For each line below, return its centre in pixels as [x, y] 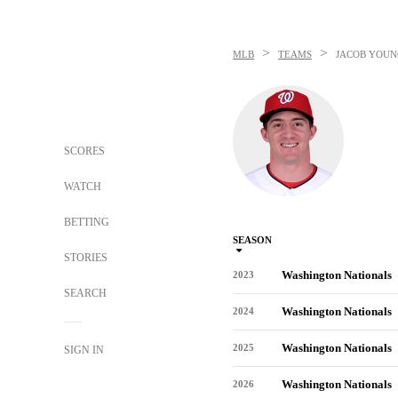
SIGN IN [84, 350]
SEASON [252, 240]
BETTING [87, 222]
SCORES [84, 151]
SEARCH [87, 293]
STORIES [86, 258]
